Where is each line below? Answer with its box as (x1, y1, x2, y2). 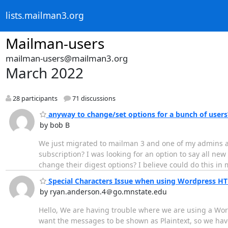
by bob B (39, 120, 70, 130)
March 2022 (5, 63, 83, 82)
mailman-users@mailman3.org (5, 52, 128, 64)
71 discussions (70, 94, 116, 103)
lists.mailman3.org (5, 9, 84, 22)
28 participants (11, 94, 58, 103)
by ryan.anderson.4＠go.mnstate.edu (39, 187, 167, 197)
